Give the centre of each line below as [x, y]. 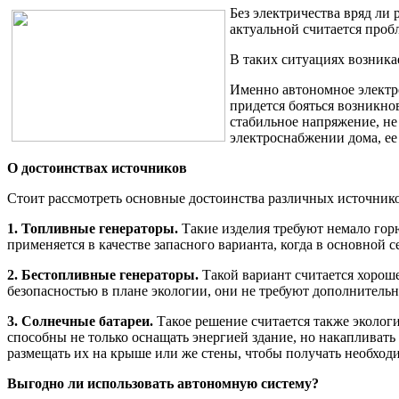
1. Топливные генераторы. [93, 229]
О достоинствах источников [97, 168]
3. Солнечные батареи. [80, 322]
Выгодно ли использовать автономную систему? [163, 384]
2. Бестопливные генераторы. [103, 275]
